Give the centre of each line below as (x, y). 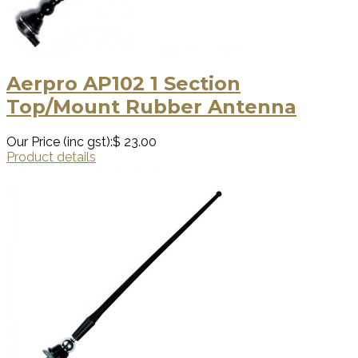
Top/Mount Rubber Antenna (151, 107)
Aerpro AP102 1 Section (123, 84)
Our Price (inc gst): (60, 142)
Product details (51, 157)
